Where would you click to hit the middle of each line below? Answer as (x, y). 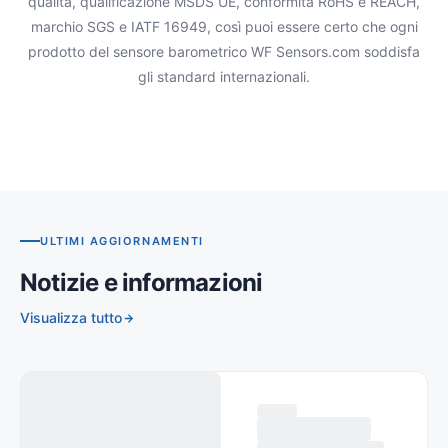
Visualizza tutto (71, 318)
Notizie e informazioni (141, 283)
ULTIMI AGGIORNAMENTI (122, 241)
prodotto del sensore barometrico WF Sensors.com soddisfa (224, 51)
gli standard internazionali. (224, 76)
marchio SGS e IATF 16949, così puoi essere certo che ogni (224, 26)
